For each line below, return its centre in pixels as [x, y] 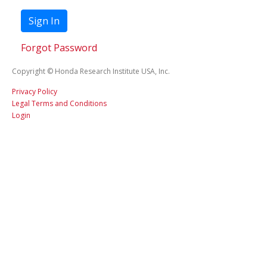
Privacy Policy [35, 91]
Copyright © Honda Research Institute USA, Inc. [91, 71]
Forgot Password [59, 47]
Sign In [44, 21]
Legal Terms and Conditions [59, 103]
